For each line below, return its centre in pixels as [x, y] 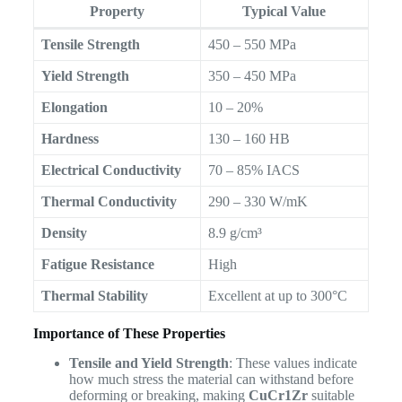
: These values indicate [293, 363]
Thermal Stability [94, 296]
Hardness [70, 139]
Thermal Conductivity [109, 202]
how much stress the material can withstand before [211, 379]
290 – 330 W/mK [258, 202]
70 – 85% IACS [253, 170]
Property [117, 12]
